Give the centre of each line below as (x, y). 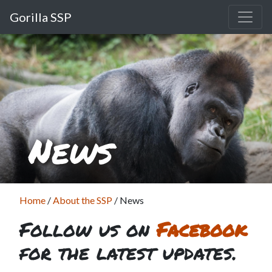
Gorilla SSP (41, 17)
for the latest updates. (128, 252)
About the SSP (83, 200)
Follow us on (88, 229)
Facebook (202, 229)
